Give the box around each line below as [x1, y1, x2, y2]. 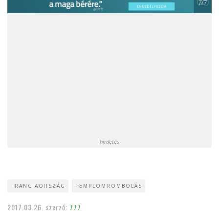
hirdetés [100, 138, 119, 146]
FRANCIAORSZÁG [11, 182, 66, 190]
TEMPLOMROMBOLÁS [76, 182, 142, 190]
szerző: [45, 202, 69, 213]
